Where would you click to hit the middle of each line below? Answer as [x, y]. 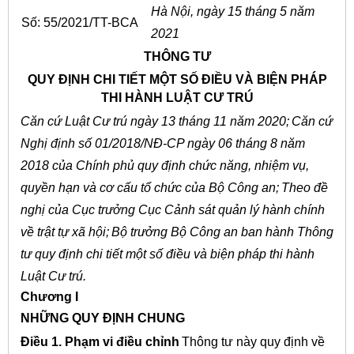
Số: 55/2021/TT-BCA [79, 22]
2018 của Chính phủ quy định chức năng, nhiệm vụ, [164, 165]
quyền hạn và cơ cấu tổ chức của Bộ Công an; [149, 187]
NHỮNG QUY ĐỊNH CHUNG [102, 318]
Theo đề [304, 187]
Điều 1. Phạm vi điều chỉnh [100, 341]
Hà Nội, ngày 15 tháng [215, 11]
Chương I [49, 296]
